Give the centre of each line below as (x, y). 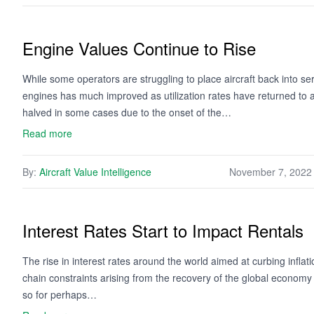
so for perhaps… (60, 294)
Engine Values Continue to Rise (139, 48)
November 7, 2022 (271, 172)
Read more (47, 133)
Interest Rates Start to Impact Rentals (163, 230)
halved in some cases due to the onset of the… (127, 112)
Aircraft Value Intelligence (95, 172)
